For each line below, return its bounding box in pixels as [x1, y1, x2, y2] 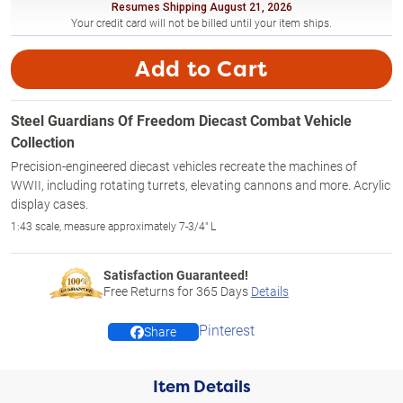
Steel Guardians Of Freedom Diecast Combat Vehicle [11, 111, 352, 130]
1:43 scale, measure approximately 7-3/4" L [11, 219, 216, 233]
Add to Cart [135, 55, 268, 84]
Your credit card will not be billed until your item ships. [71, 15, 332, 30]
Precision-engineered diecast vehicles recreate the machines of [11, 157, 357, 175]
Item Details [152, 376, 251, 398]
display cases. [11, 195, 88, 212]
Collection [11, 132, 75, 151]
